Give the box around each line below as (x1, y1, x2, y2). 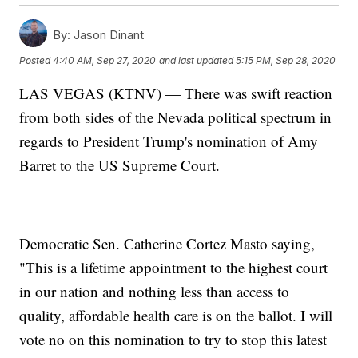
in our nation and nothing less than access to (19, 281, 290, 302)
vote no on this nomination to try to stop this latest (19, 329, 328, 350)
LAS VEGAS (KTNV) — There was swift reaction (19, 83, 333, 104)
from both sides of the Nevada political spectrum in (19, 107, 332, 128)
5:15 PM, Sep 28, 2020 (236, 54, 336, 66)
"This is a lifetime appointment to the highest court (19, 257, 328, 278)
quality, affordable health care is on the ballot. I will (19, 305, 333, 326)
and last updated (159, 54, 234, 66)
